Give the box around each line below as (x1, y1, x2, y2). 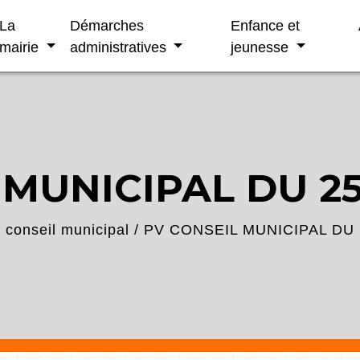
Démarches (69, 16, 144, 34)
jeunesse (231, 38, 293, 55)
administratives (69, 38, 170, 55)
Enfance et (231, 16, 301, 34)
